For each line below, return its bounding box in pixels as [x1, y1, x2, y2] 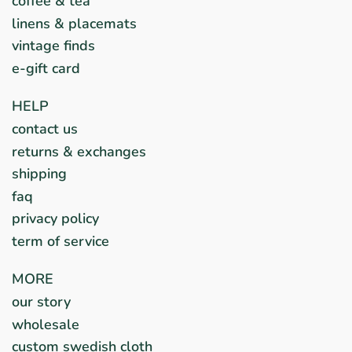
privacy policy [12, 209, 99, 229]
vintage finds [12, 36, 95, 56]
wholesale [12, 314, 79, 334]
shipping [12, 164, 67, 184]
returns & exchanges [12, 141, 146, 161]
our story [12, 291, 71, 311]
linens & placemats [12, 13, 137, 33]
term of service [12, 231, 109, 251]
